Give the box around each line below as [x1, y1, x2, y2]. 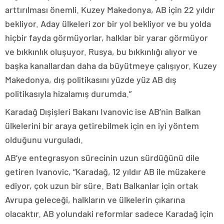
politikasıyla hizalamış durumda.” [5, 88, 131, 99]
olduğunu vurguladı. [5, 134, 83, 145]
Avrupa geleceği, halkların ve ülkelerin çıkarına [5, 194, 185, 205]
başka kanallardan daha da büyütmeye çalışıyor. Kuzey [5, 60, 217, 71]
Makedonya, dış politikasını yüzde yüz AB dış [5, 74, 176, 85]
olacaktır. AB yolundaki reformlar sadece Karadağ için [5, 208, 213, 219]
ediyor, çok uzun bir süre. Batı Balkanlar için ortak [5, 180, 198, 191]
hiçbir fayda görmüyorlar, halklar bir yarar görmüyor [5, 32, 208, 43]
